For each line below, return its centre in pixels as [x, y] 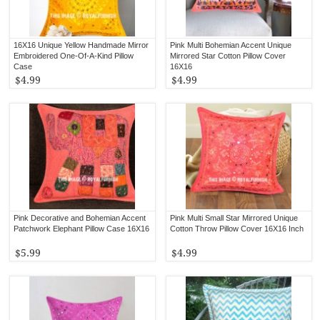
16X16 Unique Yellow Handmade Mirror [81, 45]
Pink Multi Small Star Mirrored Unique [234, 217]
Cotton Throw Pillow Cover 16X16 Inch [237, 228]
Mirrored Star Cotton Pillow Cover [228, 55]
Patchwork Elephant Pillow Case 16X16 [82, 228]
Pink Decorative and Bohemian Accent [80, 217]
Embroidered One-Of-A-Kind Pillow [74, 55]
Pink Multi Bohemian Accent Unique [231, 45]
